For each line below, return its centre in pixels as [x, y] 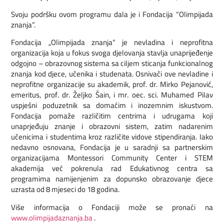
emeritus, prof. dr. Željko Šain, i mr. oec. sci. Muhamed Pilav [112, 95]
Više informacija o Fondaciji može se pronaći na [112, 207]
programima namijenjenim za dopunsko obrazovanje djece [112, 179]
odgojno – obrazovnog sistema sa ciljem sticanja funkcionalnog [112, 63]
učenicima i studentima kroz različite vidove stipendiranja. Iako [112, 137]
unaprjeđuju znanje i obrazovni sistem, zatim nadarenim [112, 126]
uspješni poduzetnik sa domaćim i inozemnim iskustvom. [112, 105]
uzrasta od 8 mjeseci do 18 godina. [65, 189]
